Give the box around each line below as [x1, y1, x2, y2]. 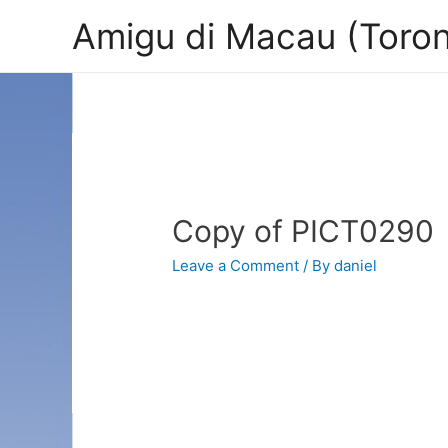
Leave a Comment [172, 256, 300, 276]
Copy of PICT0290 [172, 213, 435, 250]
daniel [334, 256, 378, 276]
